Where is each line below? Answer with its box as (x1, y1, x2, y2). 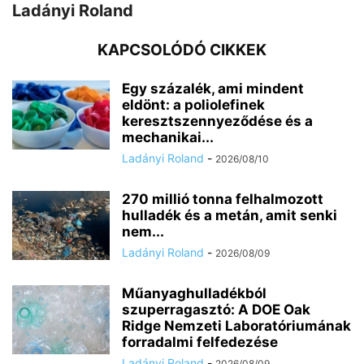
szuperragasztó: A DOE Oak (122, 301, 310, 318)
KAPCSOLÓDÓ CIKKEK (97, 41, 266, 60)
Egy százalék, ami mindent (122, 80, 304, 97)
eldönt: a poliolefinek (122, 97, 265, 114)
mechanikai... (122, 129, 214, 146)
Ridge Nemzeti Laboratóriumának (122, 318, 351, 335)
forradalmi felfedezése (122, 334, 278, 351)
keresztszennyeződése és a (122, 113, 313, 130)
